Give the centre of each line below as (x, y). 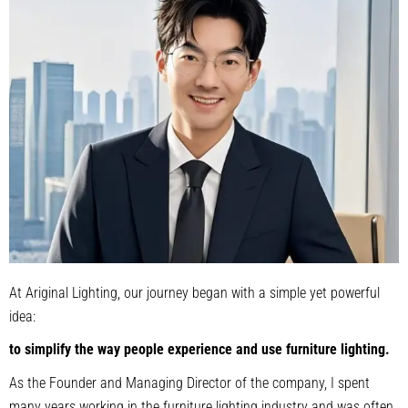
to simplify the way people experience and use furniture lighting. (199, 350)
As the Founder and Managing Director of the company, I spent (189, 382)
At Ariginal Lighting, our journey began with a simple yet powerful (194, 292)
